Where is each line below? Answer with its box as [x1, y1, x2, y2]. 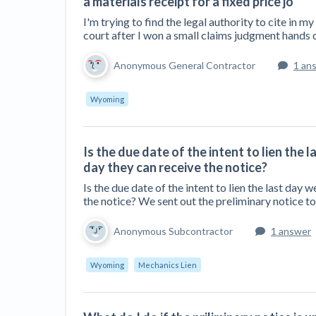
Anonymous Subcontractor [114, 225, 233, 237]
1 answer [271, 225, 311, 237]
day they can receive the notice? [83, 159, 267, 175]
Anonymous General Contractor [114, 59, 255, 71]
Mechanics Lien [138, 260, 197, 269]
